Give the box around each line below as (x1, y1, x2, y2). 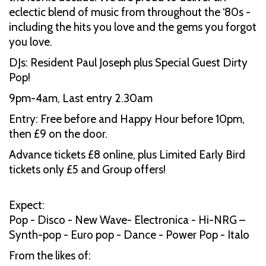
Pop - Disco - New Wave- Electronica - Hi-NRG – (9, 213, 245, 227)
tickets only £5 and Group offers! (9, 162, 166, 176)
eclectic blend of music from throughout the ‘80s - (9, 5, 251, 19)
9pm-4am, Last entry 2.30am (9, 91, 153, 105)
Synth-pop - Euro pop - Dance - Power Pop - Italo (9, 227, 249, 242)
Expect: (9, 198, 45, 212)
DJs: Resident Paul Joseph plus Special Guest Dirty (9, 55, 248, 69)
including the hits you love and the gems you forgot (9, 20, 256, 34)
